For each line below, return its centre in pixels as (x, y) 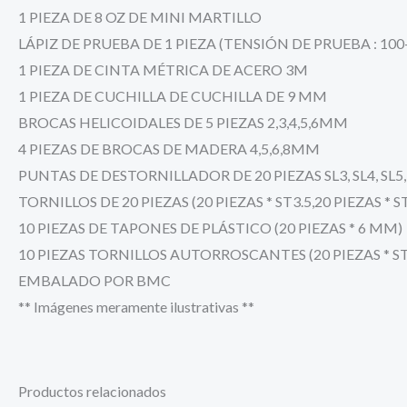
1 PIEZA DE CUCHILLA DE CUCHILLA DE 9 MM (173, 95)
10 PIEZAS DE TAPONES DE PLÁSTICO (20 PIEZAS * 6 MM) (210, 227)
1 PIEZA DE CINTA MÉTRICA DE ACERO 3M (163, 69)
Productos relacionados (92, 391)
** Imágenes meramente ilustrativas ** (136, 306)
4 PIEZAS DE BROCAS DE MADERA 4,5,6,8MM (169, 148)
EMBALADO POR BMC (94, 280)
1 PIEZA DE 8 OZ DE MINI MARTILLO (140, 16)
